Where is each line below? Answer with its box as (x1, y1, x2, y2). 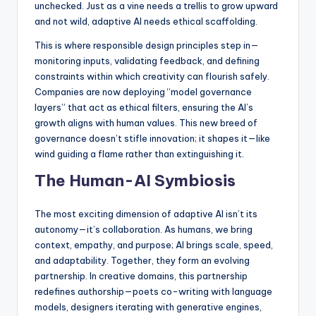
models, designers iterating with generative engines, (35, 301, 262, 313)
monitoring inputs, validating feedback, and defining (35, 55, 260, 67)
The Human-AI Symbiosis (35, 171, 236, 191)
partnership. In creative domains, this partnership (35, 270, 248, 282)
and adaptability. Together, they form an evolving (35, 255, 250, 267)
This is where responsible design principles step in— (35, 39, 259, 51)
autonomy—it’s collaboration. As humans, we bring (35, 224, 253, 236)
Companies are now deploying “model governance (35, 86, 252, 98)
